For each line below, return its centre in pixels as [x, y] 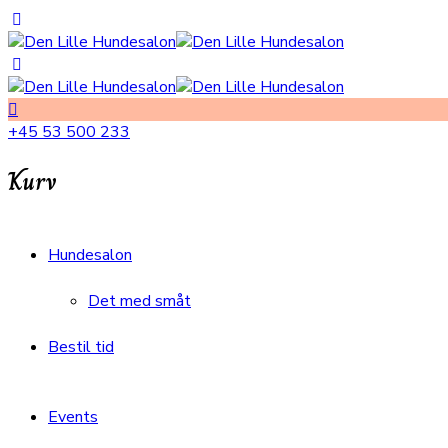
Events [73, 416]
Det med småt [139, 300]
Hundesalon [90, 254]
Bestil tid [81, 346]
